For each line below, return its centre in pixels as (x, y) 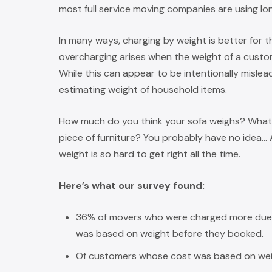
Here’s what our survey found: (132, 186)
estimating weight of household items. (143, 90)
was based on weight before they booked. (170, 234)
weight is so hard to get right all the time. (150, 154)
